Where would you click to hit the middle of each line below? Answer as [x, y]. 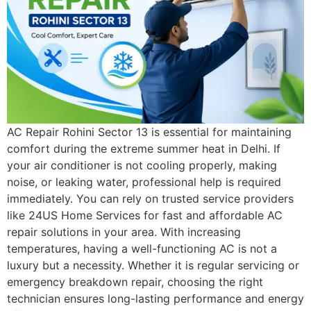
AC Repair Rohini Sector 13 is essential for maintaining [149, 132]
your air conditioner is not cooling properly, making [142, 165]
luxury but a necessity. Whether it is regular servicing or [153, 265]
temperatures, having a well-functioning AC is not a [142, 248]
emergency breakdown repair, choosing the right [135, 281]
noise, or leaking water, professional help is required [144, 182]
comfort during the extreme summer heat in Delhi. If [144, 148]
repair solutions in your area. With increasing [124, 232]
